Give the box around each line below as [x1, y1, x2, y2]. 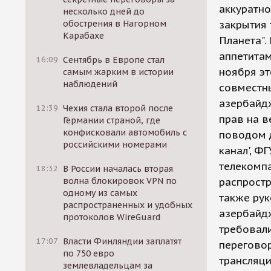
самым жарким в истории [63, 67, 174, 77]
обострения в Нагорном [63, 18, 167, 29]
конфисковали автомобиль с [63, 127, 188, 138]
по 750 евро [63, 248, 115, 259]
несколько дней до [63, 6, 145, 17]
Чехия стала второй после [63, 103, 174, 114]
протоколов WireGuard [63, 212, 161, 223]
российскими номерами [63, 139, 168, 150]
